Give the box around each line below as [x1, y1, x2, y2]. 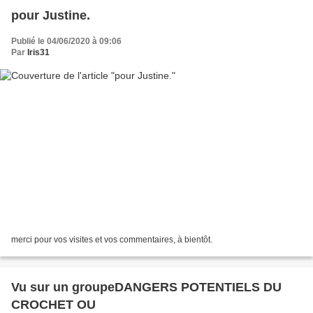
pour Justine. [11, 8, 90, 23]
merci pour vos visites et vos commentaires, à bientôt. [11, 234, 212, 245]
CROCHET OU [11, 297, 96, 312]
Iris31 [27, 48, 50, 58]
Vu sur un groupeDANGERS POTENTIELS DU [11, 279, 282, 294]
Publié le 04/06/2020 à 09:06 [11, 36, 122, 47]
